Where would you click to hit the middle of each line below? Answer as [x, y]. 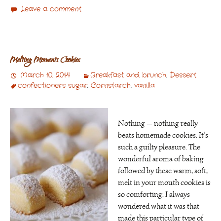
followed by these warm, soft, [163, 171]
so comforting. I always [154, 194]
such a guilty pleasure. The [159, 147]
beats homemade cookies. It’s [163, 135]
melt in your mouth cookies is [164, 183]
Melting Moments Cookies [45, 61]
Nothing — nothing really [158, 123]
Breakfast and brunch [128, 75]
